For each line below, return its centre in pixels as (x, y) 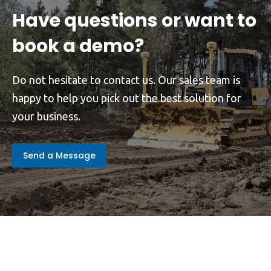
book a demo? (78, 46)
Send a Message (59, 156)
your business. (46, 116)
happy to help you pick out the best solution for (127, 98)
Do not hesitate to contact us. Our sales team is (126, 80)
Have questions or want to (134, 21)
